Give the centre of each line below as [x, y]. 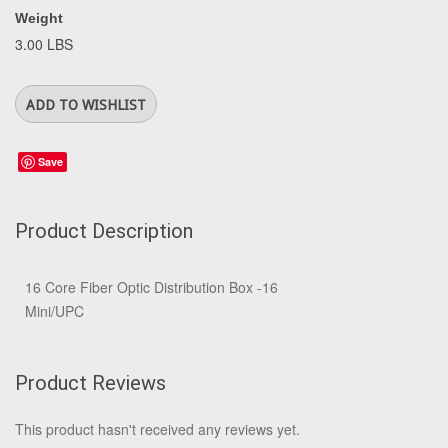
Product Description [104, 231]
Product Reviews [90, 383]
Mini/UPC [54, 311]
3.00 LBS [44, 44]
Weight [39, 18]
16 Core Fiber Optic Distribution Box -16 [151, 287]
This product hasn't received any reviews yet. [157, 429]
